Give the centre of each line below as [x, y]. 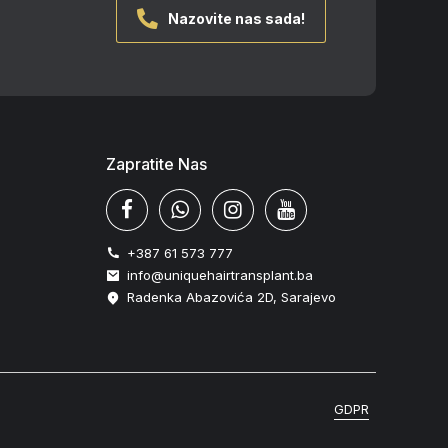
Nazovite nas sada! [236, 18]
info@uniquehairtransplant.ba [219, 275]
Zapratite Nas [156, 164]
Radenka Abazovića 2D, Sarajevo [231, 297]
